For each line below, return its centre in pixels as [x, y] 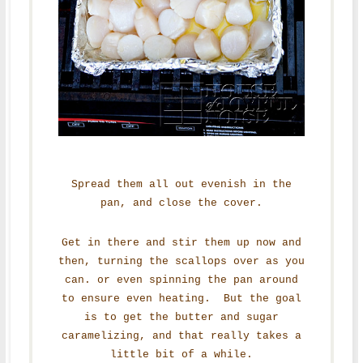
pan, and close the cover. [181, 203]
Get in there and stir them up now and [181, 242]
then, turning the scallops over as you [181, 261]
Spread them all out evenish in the [181, 184]
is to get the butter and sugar [181, 317]
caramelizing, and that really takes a [181, 335]
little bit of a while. [181, 354]
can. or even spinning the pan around [181, 280]
